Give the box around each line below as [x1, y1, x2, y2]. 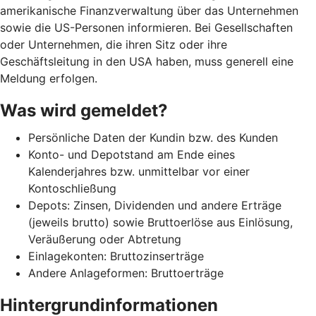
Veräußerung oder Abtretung [28, 231, 181, 246]
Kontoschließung [28, 181, 116, 195]
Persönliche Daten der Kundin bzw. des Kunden [28, 130, 278, 145]
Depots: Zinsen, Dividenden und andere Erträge [28, 197, 281, 212]
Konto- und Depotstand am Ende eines [28, 147, 235, 162]
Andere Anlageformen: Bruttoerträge [28, 265, 224, 280]
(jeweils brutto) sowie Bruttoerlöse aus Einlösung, [28, 214, 293, 229]
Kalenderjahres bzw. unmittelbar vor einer [28, 164, 250, 178]
